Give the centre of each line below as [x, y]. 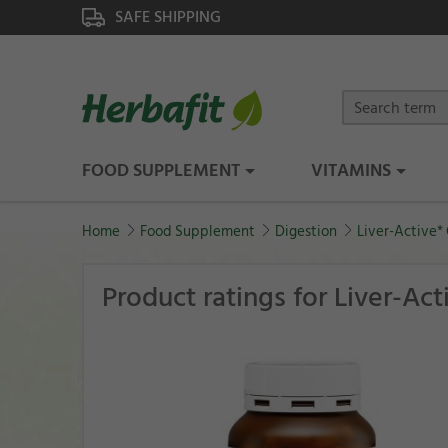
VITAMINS [351, 171]
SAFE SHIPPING [168, 17]
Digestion [306, 232]
